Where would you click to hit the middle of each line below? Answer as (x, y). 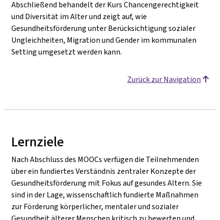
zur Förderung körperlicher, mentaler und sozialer (95, 206)
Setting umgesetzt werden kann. (67, 52)
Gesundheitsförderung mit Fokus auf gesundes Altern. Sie (107, 183)
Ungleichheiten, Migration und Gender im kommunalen (104, 40)
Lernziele (38, 141)
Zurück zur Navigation (164, 79)
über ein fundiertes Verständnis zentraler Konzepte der (104, 171)
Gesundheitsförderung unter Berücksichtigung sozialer (103, 28)
